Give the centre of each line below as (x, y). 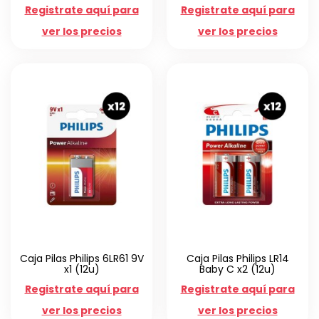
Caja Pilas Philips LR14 (237, 259)
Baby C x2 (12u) (237, 270)
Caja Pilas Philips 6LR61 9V (82, 259)
